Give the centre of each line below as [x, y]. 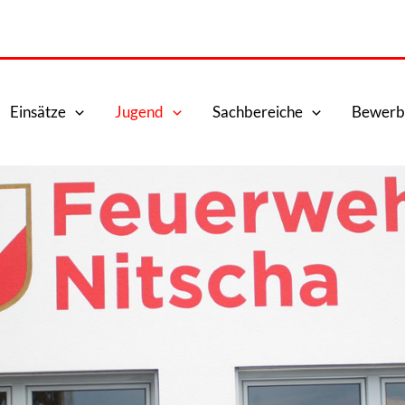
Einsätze [38, 112]
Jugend [140, 112]
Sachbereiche [258, 112]
